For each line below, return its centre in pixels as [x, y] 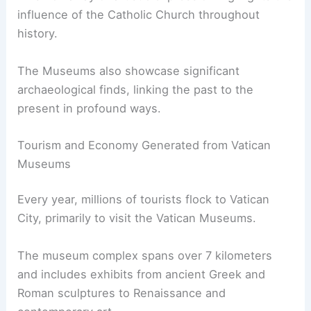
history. [38, 34]
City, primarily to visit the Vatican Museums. [137, 218]
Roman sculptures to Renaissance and [122, 293]
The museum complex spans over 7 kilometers [145, 255]
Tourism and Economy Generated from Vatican [144, 145]
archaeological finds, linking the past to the [136, 89]
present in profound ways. [90, 108]
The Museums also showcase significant [129, 70]
